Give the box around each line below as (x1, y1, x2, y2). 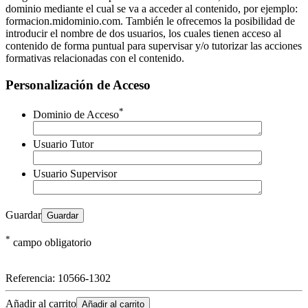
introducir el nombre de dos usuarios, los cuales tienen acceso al (5, 27, 281, 40)
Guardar (5, 209, 41, 221)
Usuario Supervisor (33, 168, 117, 180)
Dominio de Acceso (33, 109, 119, 121)
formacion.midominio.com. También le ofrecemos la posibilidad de (5, 15, 295, 27)
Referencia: (5, 272, 58, 285)
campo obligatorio (10, 236, 91, 249)
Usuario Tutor (33, 138, 93, 151)
